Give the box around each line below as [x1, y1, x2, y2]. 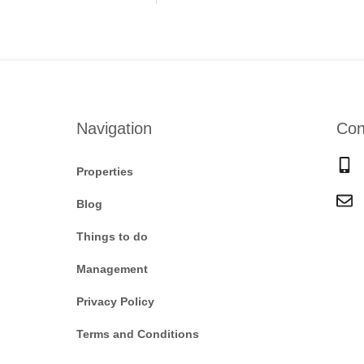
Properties [76, 165, 133, 179]
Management [76, 262, 148, 276]
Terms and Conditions [76, 327, 199, 341]
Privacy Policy [76, 295, 154, 309]
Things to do [76, 230, 148, 244]
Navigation [76, 119, 152, 138]
